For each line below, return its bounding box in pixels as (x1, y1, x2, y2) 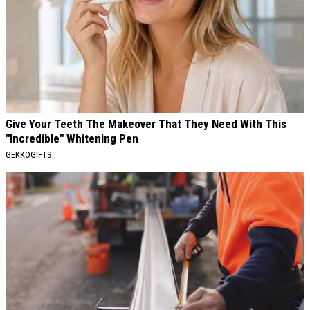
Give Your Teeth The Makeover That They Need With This (6, 117, 286, 131)
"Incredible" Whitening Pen (6, 131, 138, 146)
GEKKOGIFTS (6, 149, 52, 161)
